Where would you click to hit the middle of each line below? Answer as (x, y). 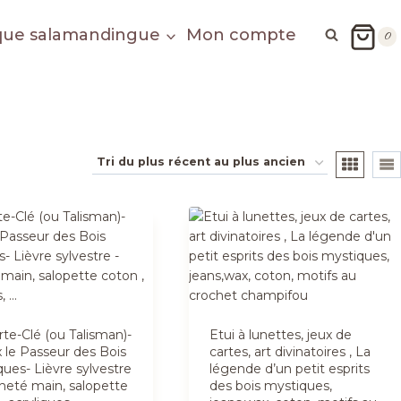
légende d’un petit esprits (290, 369)
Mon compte (241, 35)
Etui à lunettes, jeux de (281, 335)
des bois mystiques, (271, 386)
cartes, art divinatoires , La (290, 352)
